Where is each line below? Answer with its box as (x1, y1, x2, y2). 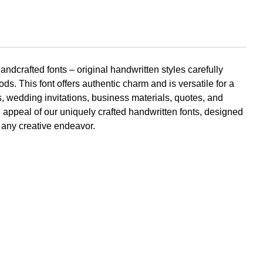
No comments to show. (152, 65, 237, 75)
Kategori (152, 199, 223, 220)
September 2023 (152, 141, 215, 151)
